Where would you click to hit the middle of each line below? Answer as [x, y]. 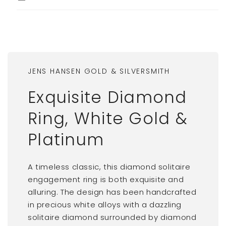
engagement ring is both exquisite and [106, 179]
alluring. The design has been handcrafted [112, 192]
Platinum [66, 139]
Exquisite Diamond [107, 97]
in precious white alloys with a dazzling [105, 204]
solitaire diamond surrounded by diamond [112, 217]
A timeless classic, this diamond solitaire [109, 166]
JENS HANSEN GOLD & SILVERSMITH [99, 71]
